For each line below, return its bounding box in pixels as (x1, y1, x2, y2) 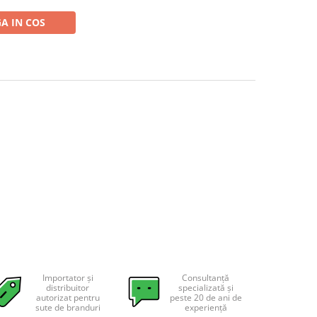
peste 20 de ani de (169, 292, 242, 304)
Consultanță (182, 272, 230, 284)
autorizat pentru (35, 292, 100, 304)
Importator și (42, 272, 93, 284)
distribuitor (46, 282, 90, 294)
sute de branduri (35, 301, 100, 313)
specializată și (178, 282, 234, 294)
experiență (184, 301, 227, 313)
